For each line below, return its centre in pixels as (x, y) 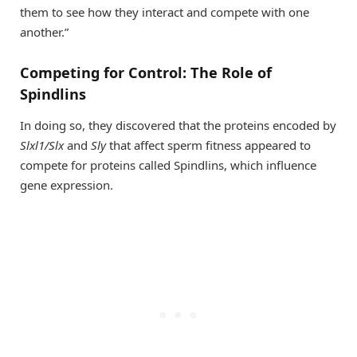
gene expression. (67, 185)
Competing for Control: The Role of (146, 72)
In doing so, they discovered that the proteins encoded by (178, 126)
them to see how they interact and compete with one (165, 12)
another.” (44, 32)
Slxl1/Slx (43, 145)
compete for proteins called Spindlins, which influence (168, 165)
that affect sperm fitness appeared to (208, 145)
